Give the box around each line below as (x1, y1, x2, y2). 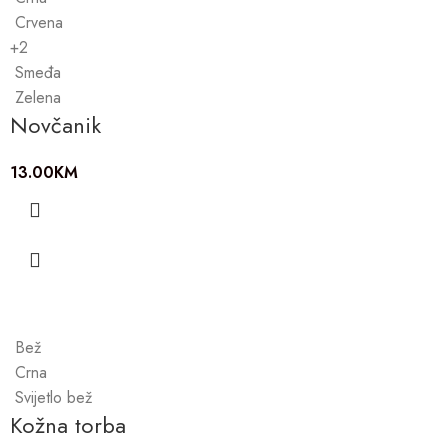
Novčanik (10, 108, 101, 141)
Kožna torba (10, 408, 126, 441)
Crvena (15, 10, 63, 34)
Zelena (15, 85, 61, 109)
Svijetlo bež (15, 385, 92, 409)
